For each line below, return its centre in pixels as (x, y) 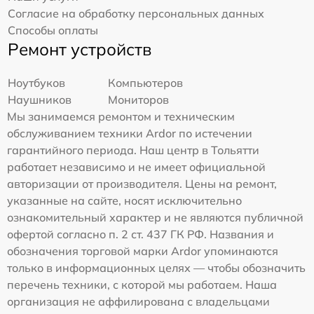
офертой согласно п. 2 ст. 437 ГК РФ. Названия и (141, 234)
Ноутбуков (36, 83)
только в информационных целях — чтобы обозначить (156, 268)
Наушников (40, 100)
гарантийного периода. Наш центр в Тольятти (133, 150)
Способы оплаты (53, 30)
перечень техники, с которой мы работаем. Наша (142, 285)
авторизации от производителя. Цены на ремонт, (142, 184)
